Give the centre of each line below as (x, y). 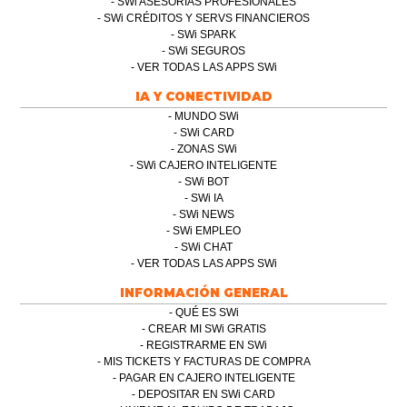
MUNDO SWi (207, 116)
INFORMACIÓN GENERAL (203, 292)
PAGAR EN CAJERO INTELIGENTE (207, 377)
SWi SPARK (207, 34)
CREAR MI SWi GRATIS (207, 328)
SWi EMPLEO (207, 230)
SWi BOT (207, 181)
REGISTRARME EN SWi (207, 345)
